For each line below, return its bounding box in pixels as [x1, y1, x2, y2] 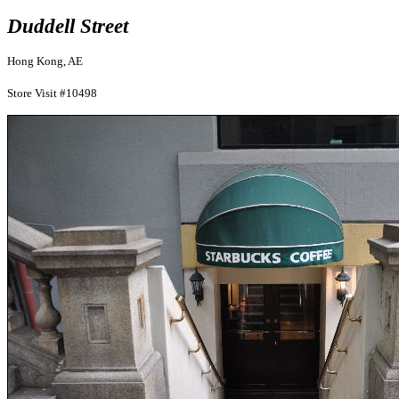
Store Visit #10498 [7, 86, 97, 100]
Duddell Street [7, 14, 128, 37]
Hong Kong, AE [7, 54, 83, 68]
